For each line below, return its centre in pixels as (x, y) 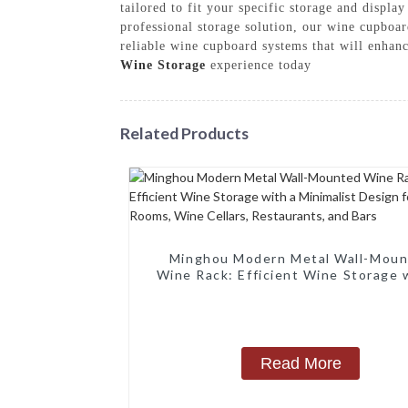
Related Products (184, 133)
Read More (301, 363)
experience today (259, 65)
